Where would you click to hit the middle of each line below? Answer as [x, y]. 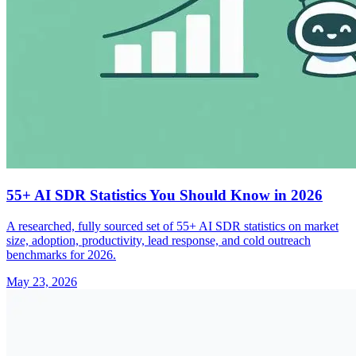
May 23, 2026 [42, 281]
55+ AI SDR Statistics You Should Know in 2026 [164, 195]
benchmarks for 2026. [61, 254]
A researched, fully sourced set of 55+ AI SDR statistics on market [172, 226]
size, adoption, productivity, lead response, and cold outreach [159, 240]
